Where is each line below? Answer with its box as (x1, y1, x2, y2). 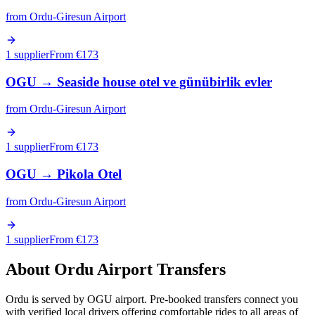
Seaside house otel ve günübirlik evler (57, 74, 272, 89)
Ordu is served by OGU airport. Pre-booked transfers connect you (6, 292, 298, 305)
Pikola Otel (57, 167, 122, 182)
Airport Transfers (94, 259, 226, 278)
